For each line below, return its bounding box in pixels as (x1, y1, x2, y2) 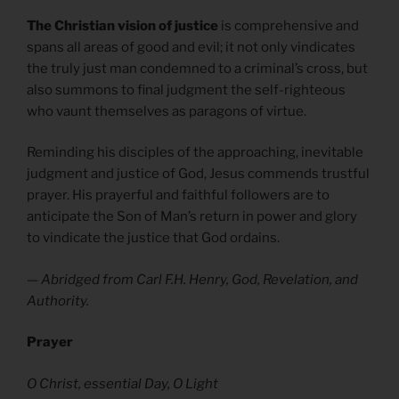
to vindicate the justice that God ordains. (27, 230, 282, 247)
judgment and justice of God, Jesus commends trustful (27, 166, 370, 183)
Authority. (27, 292, 89, 309)
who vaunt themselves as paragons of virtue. (27, 102, 309, 119)
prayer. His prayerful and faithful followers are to (27, 187, 330, 204)
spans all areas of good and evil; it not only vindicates (27, 38, 355, 55)
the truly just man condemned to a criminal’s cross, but (27, 60, 368, 77)
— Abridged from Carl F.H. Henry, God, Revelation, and (27, 271, 358, 288)
